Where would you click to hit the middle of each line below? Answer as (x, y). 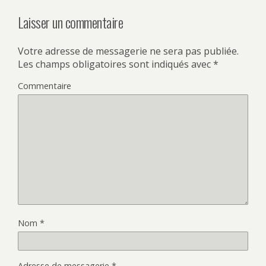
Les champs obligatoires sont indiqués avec (115, 64)
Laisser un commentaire (71, 22)
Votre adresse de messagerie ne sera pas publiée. (128, 51)
